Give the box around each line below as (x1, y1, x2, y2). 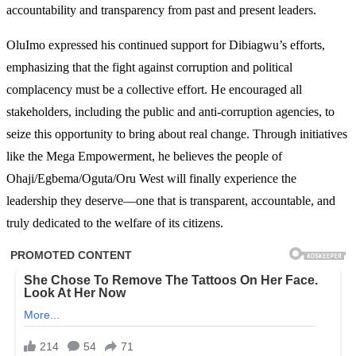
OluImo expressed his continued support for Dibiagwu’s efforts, (6, 37, 325, 52)
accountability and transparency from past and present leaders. (6, 2, 316, 17)
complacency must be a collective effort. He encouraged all (6, 82, 302, 96)
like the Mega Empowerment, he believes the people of (6, 149, 282, 163)
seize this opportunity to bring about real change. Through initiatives (6, 126, 347, 141)
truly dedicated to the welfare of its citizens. (6, 215, 223, 230)
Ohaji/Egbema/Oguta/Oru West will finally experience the (6, 171, 296, 185)
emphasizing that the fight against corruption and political (6, 60, 292, 74)
